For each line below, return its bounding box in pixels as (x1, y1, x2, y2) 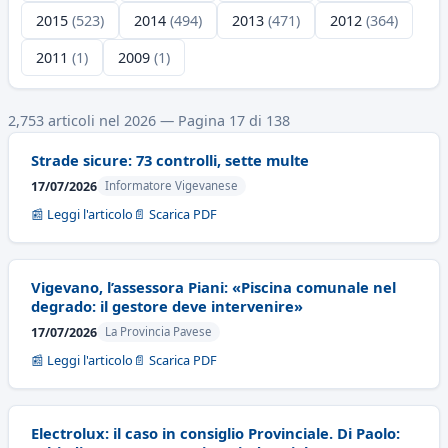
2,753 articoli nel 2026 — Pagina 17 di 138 (8, 111, 290, 130)
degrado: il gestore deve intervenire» (31, 296, 303, 316)
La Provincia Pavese (105, 324, 212, 339)
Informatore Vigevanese (105, 178, 238, 193)
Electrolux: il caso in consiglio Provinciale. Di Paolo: (31, 423, 400, 443)
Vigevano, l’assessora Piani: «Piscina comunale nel (31, 277, 396, 297)
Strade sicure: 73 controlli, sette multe (31, 150, 309, 170)
